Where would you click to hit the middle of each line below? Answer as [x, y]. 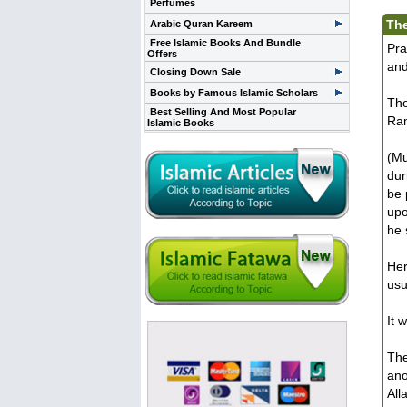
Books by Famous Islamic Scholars [234, 93]
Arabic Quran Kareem [201, 24]
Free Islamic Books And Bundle [225, 43]
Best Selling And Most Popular [223, 112]
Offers [162, 54]
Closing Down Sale [195, 72]
